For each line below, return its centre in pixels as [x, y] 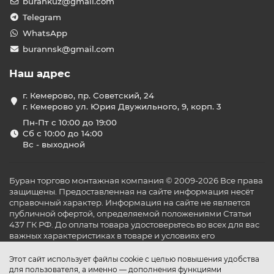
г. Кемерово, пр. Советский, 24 [88, 95]
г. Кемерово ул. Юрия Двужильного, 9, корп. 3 [122, 106]
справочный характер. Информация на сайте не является [130, 202]
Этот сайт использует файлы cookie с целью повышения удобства [134, 259]
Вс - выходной [54, 144]
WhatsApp [45, 33]
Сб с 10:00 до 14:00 [62, 133]
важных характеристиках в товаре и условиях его [112, 235]
